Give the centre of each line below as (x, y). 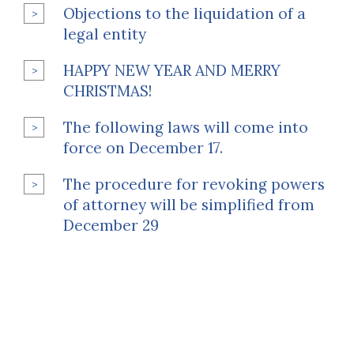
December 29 (111, 225)
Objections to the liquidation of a (185, 13)
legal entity (105, 34)
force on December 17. (143, 148)
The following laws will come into (186, 127)
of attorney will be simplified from (189, 205)
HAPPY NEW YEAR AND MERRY (172, 70)
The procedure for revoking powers (194, 184)
